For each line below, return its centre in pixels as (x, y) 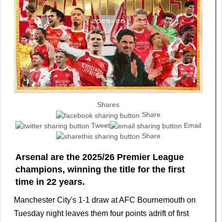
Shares (108, 105)
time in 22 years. (50, 182)
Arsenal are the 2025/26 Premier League (100, 157)
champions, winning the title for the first (100, 170)
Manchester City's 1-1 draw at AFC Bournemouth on (105, 200)
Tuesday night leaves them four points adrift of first (101, 214)
